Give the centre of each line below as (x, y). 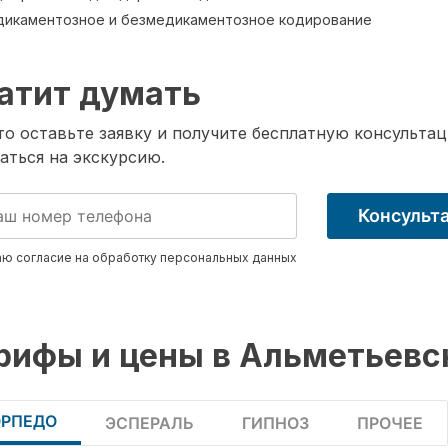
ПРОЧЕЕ (390, 423)
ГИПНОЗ (275, 423)
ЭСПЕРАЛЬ (149, 423)
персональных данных (228, 257)
